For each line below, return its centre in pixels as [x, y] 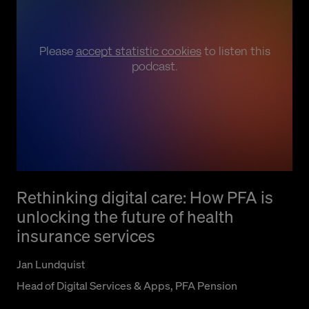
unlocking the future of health [125, 217]
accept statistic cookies [138, 52]
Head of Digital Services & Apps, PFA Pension [127, 286]
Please [57, 52]
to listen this [236, 52]
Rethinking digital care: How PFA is [145, 197]
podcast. [154, 67]
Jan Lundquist [51, 264]
